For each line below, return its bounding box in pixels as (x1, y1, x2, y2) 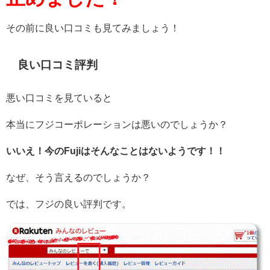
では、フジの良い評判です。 (6, 198, 131, 209)
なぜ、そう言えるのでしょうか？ (6, 172, 151, 183)
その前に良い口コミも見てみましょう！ (6, 22, 180, 33)
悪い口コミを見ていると (6, 92, 112, 103)
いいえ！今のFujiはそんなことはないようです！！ (6, 145, 225, 156)
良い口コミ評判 (17, 58, 98, 72)
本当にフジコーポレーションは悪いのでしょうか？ (6, 119, 228, 130)
